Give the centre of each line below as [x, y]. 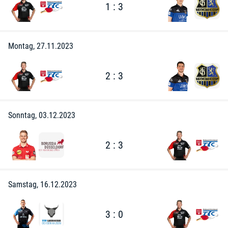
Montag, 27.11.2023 [41, 46]
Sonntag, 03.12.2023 [42, 115]
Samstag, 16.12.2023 [42, 184]
